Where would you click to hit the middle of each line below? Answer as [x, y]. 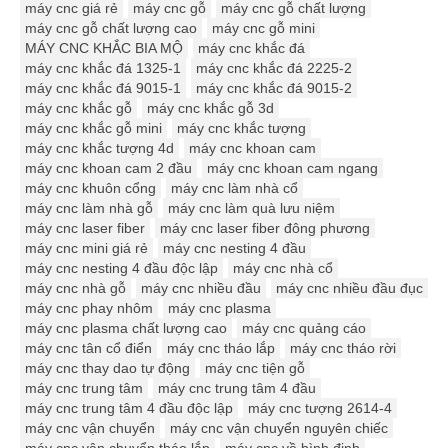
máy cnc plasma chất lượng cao [126, 327]
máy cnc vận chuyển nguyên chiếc [279, 427]
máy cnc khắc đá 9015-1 [103, 87]
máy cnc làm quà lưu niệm [251, 207]
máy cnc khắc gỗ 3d [210, 107]
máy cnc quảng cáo [304, 327]
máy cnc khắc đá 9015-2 [274, 87]
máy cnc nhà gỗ [75, 287]
